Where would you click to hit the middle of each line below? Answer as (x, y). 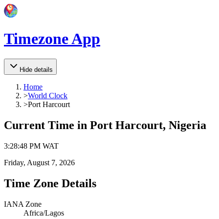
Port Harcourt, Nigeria (148, 125)
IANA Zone (23, 204)
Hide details (36, 69)
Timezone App (52, 39)
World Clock (48, 95)
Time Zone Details (50, 183)
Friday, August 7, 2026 (39, 162)
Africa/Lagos (44, 213)
